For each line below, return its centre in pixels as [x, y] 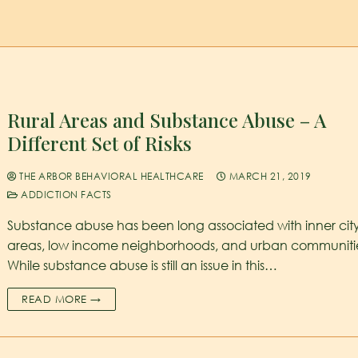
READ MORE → [62, 298]
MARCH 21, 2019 [270, 176]
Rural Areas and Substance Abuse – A [167, 119]
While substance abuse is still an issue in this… [143, 265]
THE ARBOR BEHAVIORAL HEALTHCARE [110, 176]
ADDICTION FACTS [65, 194]
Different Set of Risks [100, 143]
